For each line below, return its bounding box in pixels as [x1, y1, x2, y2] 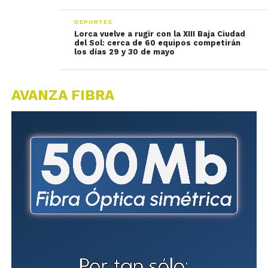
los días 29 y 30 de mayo [74, 47, 175, 56]
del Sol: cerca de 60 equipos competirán [74, 38, 241, 47]
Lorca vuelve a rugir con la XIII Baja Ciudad [74, 29, 246, 38]
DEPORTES [74, 18, 112, 26]
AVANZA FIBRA [11, 87, 114, 103]
